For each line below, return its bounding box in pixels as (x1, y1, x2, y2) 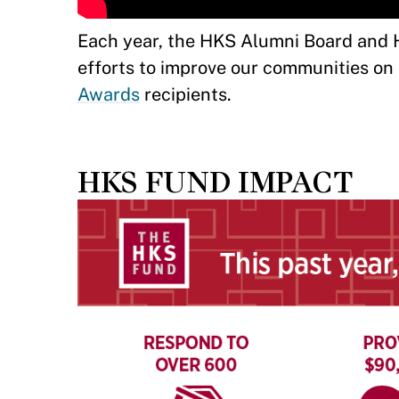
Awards (77, 84, 140, 106)
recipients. (140, 84, 232, 106)
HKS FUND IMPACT (77, 165, 354, 200)
